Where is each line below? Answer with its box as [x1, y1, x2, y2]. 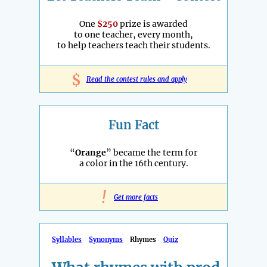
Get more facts [114, 193, 158, 201]
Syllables [52, 235, 82, 244]
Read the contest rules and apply [86, 74, 187, 83]
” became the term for [106, 147, 197, 158]
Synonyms [89, 235, 123, 244]
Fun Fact [108, 117, 159, 132]
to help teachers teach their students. [57, 39, 210, 51]
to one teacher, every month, [74, 29, 193, 40]
